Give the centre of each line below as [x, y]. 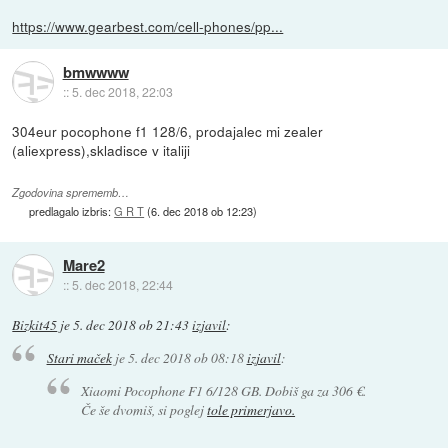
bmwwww [95, 71]
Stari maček [79, 358]
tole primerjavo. [251, 409]
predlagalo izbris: [72, 210]
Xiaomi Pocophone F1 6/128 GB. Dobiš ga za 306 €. [224, 390]
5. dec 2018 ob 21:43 [131, 324]
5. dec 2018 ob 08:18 [185, 358]
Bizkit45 [35, 324]
